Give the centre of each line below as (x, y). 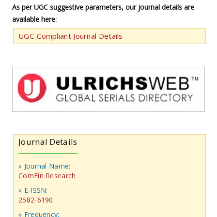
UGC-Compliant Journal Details (71, 36)
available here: (34, 19)
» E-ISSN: (33, 190)
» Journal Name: (45, 166)
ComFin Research (47, 176)
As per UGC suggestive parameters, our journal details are (103, 7)
